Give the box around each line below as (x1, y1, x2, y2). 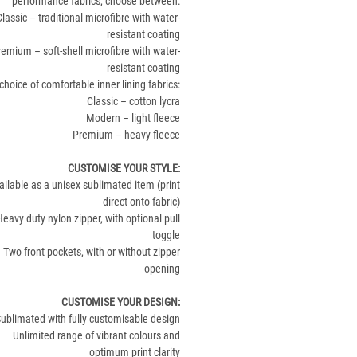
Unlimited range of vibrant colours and (13, 329, 180, 342)
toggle (152, 229, 180, 241)
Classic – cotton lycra (87, 95, 180, 108)
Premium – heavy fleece (73, 128, 180, 141)
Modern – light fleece (86, 112, 180, 124)
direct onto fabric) (103, 195, 180, 208)
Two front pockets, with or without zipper (3, 245, 180, 258)
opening (144, 262, 180, 275)
